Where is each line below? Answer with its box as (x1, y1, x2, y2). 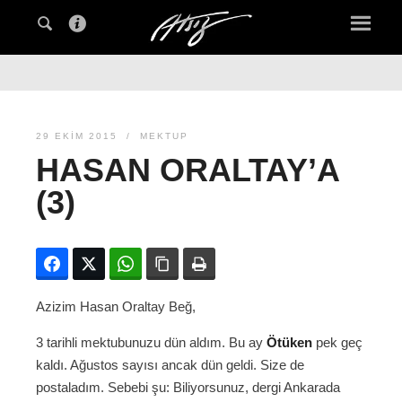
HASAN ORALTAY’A (36, 152, 339, 189)
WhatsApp (142, 257, 200, 272)
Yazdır (215, 257, 251, 272)
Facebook (68, 257, 125, 272)
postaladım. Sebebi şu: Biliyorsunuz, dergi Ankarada (36, 380, 340, 396)
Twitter (105, 257, 143, 272)
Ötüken (267, 335, 312, 351)
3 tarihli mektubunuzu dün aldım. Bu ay (36, 335, 267, 351)
